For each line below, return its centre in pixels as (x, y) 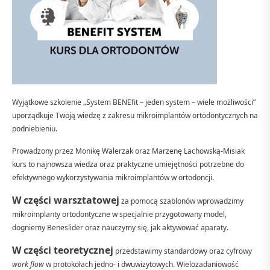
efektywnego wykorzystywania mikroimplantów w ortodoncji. (113, 177)
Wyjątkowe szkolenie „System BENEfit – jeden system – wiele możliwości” (134, 102)
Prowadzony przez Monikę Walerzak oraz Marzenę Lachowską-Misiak (128, 151)
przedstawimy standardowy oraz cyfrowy (183, 251)
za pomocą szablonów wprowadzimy (181, 201)
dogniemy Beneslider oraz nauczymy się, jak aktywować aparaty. (120, 227)
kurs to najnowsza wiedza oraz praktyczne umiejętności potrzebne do (128, 164)
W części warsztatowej (66, 200)
